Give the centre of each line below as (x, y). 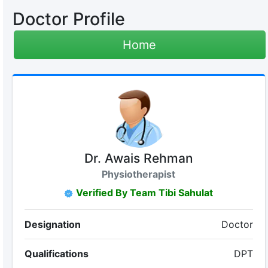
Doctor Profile (68, 19)
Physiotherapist (139, 174)
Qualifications (56, 254)
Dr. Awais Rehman (138, 158)
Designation (52, 224)
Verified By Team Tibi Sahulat (145, 193)
